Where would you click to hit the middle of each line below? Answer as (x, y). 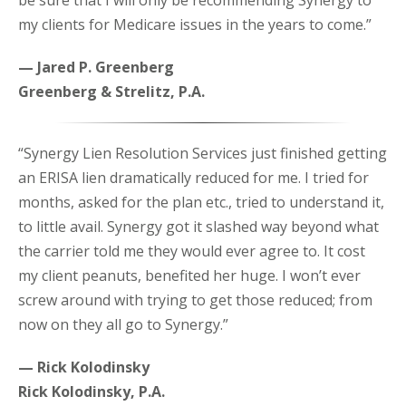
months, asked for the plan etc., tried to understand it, (201, 203)
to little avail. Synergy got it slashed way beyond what (198, 227)
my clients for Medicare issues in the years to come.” (195, 25)
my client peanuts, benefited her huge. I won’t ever (189, 276)
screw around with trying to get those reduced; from (195, 300)
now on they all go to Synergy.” (123, 325)
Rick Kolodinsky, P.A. (92, 392)
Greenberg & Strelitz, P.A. (111, 92)
